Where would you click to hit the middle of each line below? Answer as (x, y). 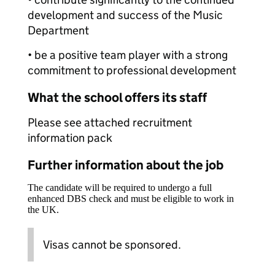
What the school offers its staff (117, 98)
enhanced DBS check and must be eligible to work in (131, 199)
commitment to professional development (132, 70)
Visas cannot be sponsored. (112, 245)
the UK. (43, 210)
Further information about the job (126, 165)
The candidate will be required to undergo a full (120, 188)
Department (58, 30)
